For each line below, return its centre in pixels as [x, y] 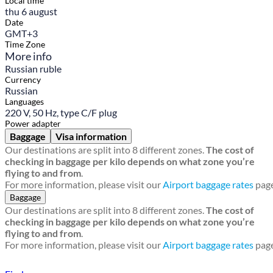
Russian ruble [33, 69]
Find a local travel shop [77, 260]
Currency [23, 80]
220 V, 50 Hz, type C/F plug [61, 113]
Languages [24, 102]
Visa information [91, 136]
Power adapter [33, 124]
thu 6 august [31, 12]
